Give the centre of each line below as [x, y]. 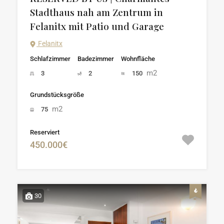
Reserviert [45, 132]
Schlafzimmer [50, 59]
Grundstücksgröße [57, 95]
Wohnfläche [138, 59]
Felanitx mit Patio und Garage [97, 26]
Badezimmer [96, 59]
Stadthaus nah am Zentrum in [96, 12]
